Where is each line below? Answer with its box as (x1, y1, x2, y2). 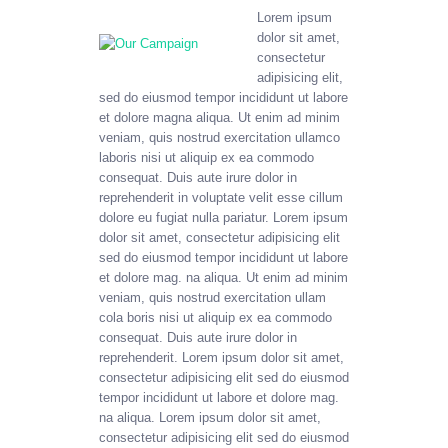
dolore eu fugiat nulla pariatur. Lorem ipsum (99, 210, 348, 226)
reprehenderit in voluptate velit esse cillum (99, 190, 343, 206)
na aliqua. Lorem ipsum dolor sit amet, (99, 410, 321, 426)
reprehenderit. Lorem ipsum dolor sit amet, (99, 350, 344, 366)
